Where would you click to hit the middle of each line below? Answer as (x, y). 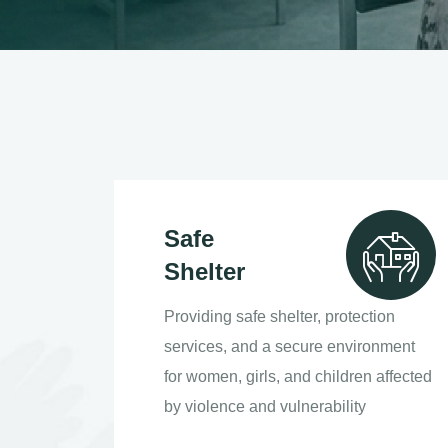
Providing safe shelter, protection (279, 316)
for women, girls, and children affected (298, 376)
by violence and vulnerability (265, 406)
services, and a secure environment (289, 346)
